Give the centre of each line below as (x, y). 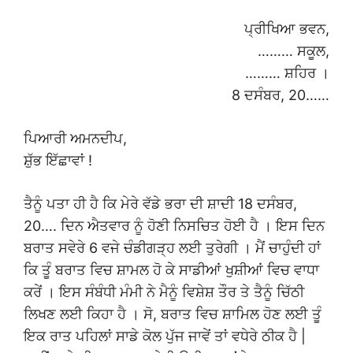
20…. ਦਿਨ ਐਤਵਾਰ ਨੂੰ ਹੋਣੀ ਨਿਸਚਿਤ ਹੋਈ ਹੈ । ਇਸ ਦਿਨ (174, 226)
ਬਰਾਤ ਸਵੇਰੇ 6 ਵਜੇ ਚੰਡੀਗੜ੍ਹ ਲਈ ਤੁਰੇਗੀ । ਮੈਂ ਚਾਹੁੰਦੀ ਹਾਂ (172, 248)
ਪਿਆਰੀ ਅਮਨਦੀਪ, (75, 139)
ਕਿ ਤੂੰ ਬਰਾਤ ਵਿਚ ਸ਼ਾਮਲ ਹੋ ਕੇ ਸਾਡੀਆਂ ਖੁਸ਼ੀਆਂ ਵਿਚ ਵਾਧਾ (171, 270)
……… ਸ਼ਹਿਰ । (287, 73)
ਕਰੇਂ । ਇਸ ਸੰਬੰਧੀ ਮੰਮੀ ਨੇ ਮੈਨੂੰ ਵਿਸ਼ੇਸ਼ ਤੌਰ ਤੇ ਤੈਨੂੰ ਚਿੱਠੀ (164, 292)
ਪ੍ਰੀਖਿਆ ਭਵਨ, (287, 29)
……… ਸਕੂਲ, (294, 51)
